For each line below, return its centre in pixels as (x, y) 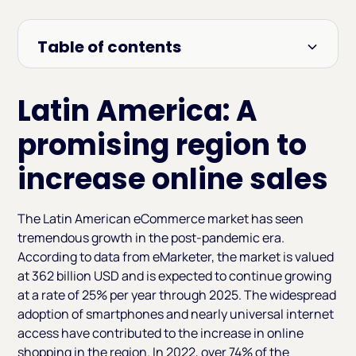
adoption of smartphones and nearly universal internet (176, 314)
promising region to (163, 145)
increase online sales (173, 180)
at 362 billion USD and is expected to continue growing (175, 276)
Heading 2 (67, 87)
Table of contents (110, 47)
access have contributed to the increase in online (161, 333)
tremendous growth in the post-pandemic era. (151, 238)
